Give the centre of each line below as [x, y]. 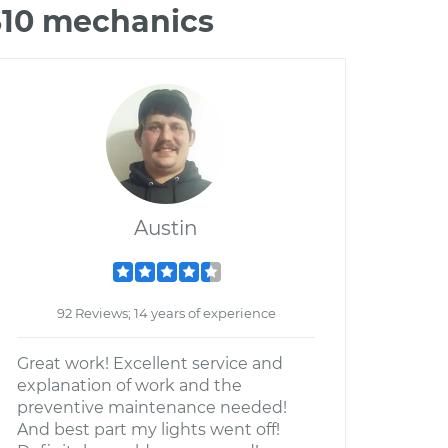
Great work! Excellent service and [150, 363]
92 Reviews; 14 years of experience [166, 313]
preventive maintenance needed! [152, 407]
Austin [166, 228]
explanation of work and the [129, 385]
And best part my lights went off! [148, 429]
